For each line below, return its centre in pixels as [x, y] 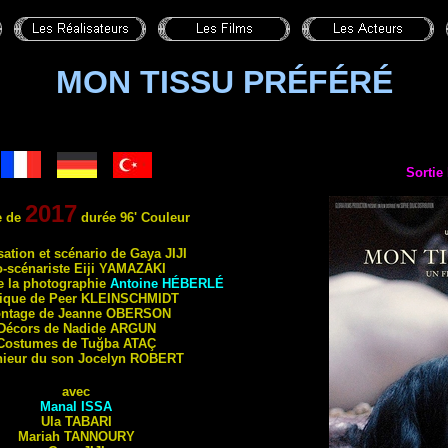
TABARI [88, 421]
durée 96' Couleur [133, 217]
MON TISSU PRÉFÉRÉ [224, 82]
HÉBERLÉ [192, 283]
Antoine [135, 283]
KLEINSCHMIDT [130, 298]
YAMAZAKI [132, 268]
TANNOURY [99, 436]
